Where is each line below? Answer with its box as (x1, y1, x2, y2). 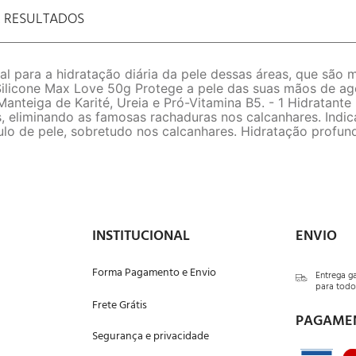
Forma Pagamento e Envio (92, 264, 217, 282)
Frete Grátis (92, 296, 148, 315)
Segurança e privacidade (92, 327, 210, 346)
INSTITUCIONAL (92, 225, 191, 248)
